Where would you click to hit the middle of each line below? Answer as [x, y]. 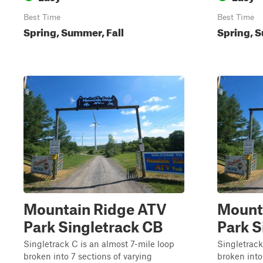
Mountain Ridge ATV [95, 209]
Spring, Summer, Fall [74, 31]
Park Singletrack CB [93, 227]
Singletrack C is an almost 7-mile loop [99, 244]
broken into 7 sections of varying [88, 256]
